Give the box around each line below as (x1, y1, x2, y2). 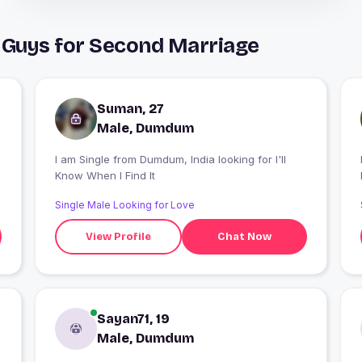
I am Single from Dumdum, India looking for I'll (54, 153, 113, 166)
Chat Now (217, 229, 272, 243)
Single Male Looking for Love (54, 199, 195, 212)
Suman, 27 (96, 101, 164, 117)
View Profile (86, 229, 152, 243)
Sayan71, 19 (96, 311, 170, 327)
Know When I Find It (54, 169, 155, 183)
